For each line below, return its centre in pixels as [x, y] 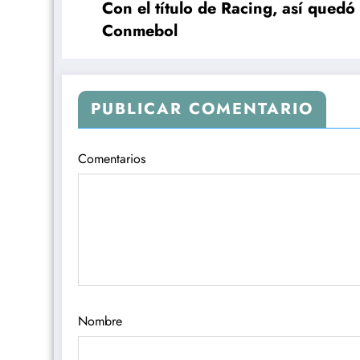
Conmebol [140, 31]
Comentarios [112, 158]
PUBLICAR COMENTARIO [202, 108]
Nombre [100, 321]
